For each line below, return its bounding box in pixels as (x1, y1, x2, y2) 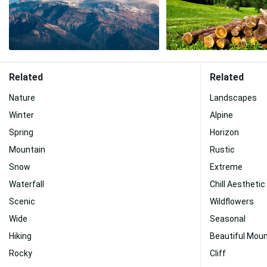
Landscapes (210, 93, 257, 103)
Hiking (9, 231, 32, 241)
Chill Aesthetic (210, 179, 265, 189)
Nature (9, 93, 35, 103)
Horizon (210, 128, 239, 137)
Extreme (210, 162, 243, 172)
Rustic (210, 145, 235, 154)
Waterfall (9, 179, 44, 189)
